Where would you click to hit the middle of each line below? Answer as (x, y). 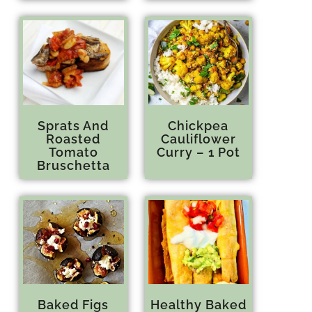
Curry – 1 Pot (198, 152)
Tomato (73, 152)
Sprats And (73, 125)
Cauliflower (198, 139)
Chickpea (198, 125)
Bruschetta (73, 165)
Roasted (73, 139)
